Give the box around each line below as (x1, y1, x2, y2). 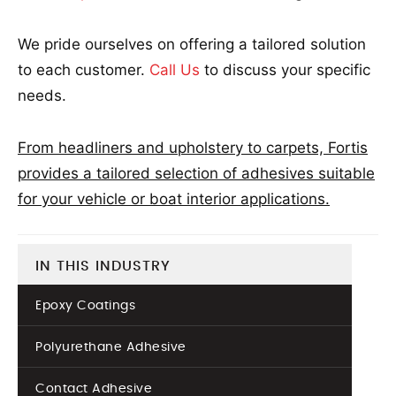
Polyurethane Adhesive (35, 341, 187, 354)
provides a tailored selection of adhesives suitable (18, 164, 375, 182)
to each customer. (18, 61, 149, 79)
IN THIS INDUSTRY (35, 259, 171, 273)
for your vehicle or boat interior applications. (18, 190, 330, 208)
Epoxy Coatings (35, 300, 135, 312)
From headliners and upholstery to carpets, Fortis (18, 139, 368, 156)
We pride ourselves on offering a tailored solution (18, 35, 366, 53)
